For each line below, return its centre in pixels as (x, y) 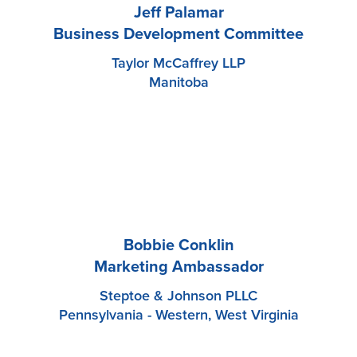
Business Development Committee (178, 35)
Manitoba (178, 82)
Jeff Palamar (178, 13)
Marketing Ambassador (178, 267)
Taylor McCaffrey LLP (178, 63)
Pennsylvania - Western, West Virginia (178, 315)
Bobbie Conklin (178, 246)
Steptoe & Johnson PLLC (178, 296)
